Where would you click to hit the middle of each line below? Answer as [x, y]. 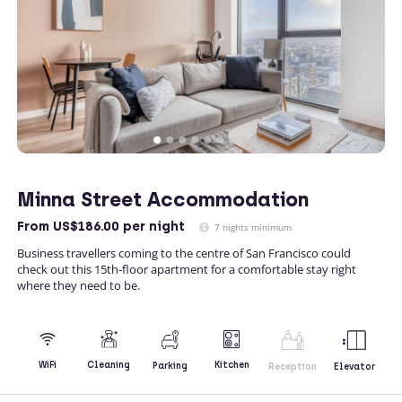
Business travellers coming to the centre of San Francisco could [184, 253]
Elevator [354, 366]
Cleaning [109, 365]
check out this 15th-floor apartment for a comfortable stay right [187, 269]
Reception [293, 366]
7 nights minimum [252, 227]
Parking [170, 365]
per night [152, 226]
